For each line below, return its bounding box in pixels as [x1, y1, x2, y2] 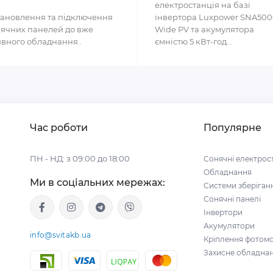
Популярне [204, 122, 261, 133]
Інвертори [204, 208, 243, 217]
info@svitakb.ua [30, 230, 91, 239]
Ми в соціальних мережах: [30, 177, 165, 188]
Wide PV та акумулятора [155, 24, 254, 35]
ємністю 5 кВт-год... [155, 37, 232, 47]
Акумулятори [204, 221, 255, 230]
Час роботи [30, 122, 88, 133]
